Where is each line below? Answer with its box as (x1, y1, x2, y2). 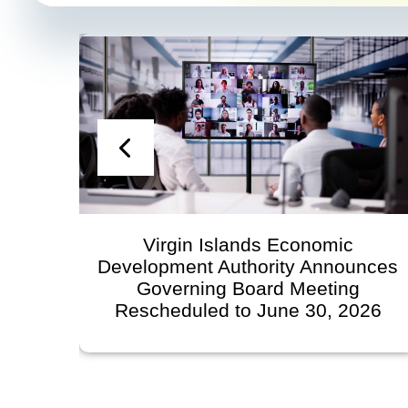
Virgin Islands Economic (124, 234, 335, 256)
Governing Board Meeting (117, 278, 342, 300)
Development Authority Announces (78, 256, 380, 278)
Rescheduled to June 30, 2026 (96, 300, 363, 321)
